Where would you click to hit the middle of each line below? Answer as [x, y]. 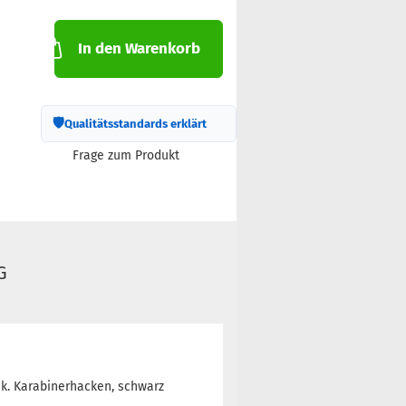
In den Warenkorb [139, 48]
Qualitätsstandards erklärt [136, 123]
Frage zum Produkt [126, 155]
